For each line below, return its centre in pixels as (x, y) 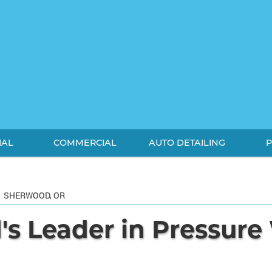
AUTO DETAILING (187, 142)
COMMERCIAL (85, 142)
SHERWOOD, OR (34, 195)
